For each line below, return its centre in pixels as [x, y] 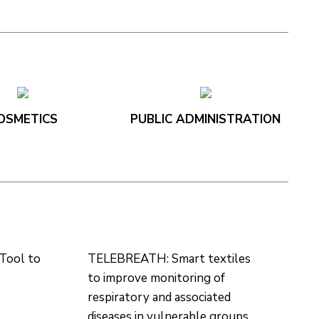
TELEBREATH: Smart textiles [169, 258]
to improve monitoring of [156, 278]
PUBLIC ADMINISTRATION [206, 119]
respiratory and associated [159, 297]
